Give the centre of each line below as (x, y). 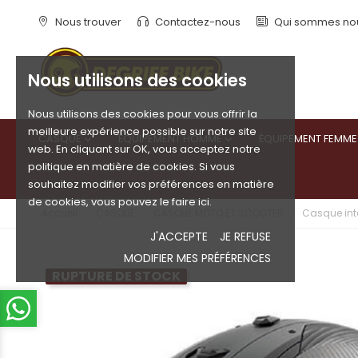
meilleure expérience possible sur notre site (142, 131)
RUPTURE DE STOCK (116, 276)
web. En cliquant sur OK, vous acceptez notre (144, 149)
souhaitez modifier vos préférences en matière (151, 184)
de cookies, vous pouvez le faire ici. (120, 202)
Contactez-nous (197, 22)
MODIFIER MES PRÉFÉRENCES (198, 258)
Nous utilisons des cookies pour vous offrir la (143, 114)
